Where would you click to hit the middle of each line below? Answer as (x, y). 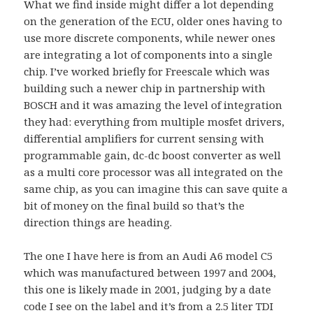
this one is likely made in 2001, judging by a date (148, 290)
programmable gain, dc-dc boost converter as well (153, 155)
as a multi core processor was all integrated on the (154, 172)
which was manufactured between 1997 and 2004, (150, 273)
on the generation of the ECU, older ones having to (153, 21)
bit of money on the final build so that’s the (134, 206)
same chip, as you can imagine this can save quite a (156, 189)
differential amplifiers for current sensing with (144, 139)
